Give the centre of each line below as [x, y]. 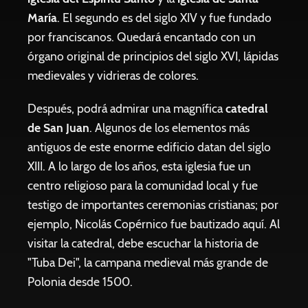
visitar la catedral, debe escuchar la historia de [143, 243]
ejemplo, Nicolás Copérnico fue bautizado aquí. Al [154, 224]
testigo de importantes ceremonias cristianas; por [153, 205]
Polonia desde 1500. [80, 282]
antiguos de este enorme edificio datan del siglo [149, 147]
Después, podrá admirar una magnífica [125, 108]
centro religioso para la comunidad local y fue [143, 185]
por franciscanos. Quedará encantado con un [142, 37]
